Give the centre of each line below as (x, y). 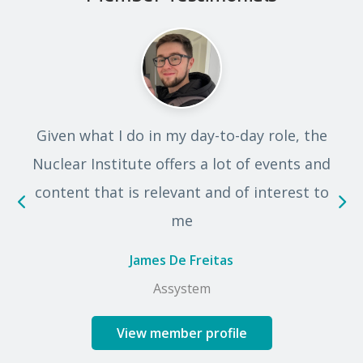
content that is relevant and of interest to (181, 192)
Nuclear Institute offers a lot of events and (181, 163)
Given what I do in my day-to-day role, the (181, 135)
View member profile (181, 333)
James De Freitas (181, 260)
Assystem (181, 288)
